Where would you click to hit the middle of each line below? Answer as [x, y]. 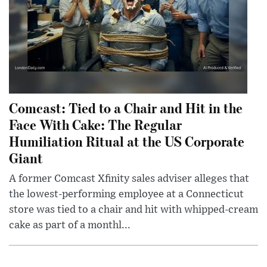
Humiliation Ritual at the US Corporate [127, 141]
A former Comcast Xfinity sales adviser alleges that [129, 178]
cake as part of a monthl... [70, 225]
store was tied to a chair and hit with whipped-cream [133, 209]
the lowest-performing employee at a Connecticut [126, 194]
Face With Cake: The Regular [95, 124]
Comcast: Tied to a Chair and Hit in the [126, 107]
